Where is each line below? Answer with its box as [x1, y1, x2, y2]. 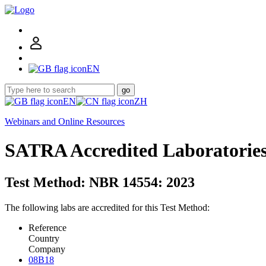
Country [28, 233, 59, 243]
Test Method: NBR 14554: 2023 [5, 174, 195, 190]
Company [28, 243, 65, 254]
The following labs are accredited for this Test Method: [5, 202, 210, 213]
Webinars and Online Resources [5, 116, 125, 126]
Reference [28, 222, 66, 233]
